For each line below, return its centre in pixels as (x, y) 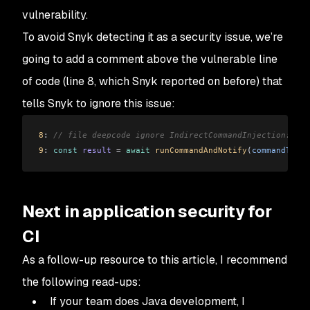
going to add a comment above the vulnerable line (150, 59)
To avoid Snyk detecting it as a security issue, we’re (153, 37)
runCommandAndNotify (199, 151)
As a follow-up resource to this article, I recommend (155, 259)
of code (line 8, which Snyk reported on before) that (152, 81)
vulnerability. (55, 15)
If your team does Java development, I (147, 301)
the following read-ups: (82, 282)
